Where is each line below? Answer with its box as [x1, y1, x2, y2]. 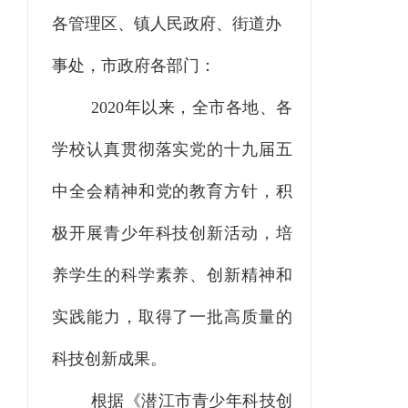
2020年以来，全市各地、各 [91, 98, 292, 117]
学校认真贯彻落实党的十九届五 [52, 140, 292, 159]
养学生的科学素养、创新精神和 [52, 266, 292, 285]
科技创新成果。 [52, 350, 167, 369]
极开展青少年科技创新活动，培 [52, 224, 292, 243]
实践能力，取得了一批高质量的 [52, 308, 292, 327]
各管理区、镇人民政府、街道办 [52, 15, 281, 34]
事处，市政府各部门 [52, 56, 199, 76]
